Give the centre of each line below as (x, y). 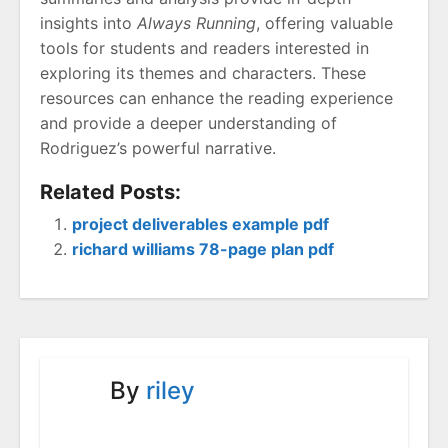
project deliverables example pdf (200, 224)
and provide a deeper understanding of (188, 123)
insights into (88, 23)
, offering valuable (324, 23)
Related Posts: (110, 192)
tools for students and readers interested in (204, 48)
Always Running (196, 23)
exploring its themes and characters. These (203, 73)
